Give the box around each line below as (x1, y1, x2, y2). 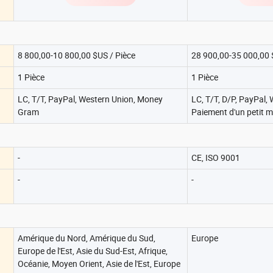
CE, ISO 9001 (191, 152, 240, 163)
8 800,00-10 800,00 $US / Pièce (18, 49, 135, 61)
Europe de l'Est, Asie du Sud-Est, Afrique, (18, 245, 168, 257)
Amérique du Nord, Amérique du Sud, (18, 232, 155, 244)
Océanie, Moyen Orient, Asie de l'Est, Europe (18, 258, 180, 269)
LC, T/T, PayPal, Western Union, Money (18, 93, 163, 105)
